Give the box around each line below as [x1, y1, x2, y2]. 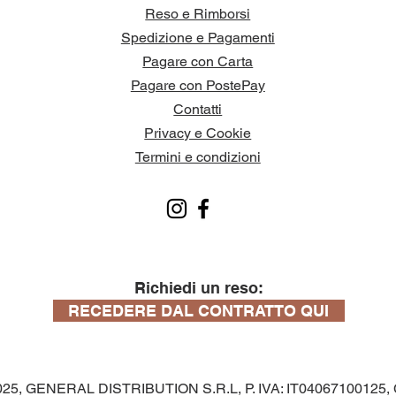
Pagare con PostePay [130, 77, 265, 95]
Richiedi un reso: [133, 278, 263, 298]
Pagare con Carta [142, 53, 254, 71]
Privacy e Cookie [144, 125, 252, 142]
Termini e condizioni [134, 148, 261, 166]
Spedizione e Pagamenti [120, 29, 275, 47]
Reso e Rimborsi [145, 5, 251, 23]
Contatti [173, 101, 223, 118]
